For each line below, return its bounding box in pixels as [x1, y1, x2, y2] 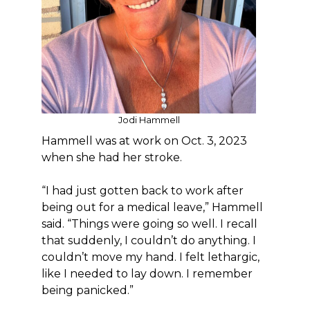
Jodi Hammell [118, 114, 180, 125]
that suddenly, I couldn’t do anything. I [42, 234, 256, 247]
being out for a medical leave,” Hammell [42, 201, 263, 214]
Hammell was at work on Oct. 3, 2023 [42, 134, 247, 147]
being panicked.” [42, 284, 134, 297]
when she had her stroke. [42, 151, 182, 164]
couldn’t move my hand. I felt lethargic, [42, 250, 259, 264]
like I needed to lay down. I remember [42, 267, 253, 280]
